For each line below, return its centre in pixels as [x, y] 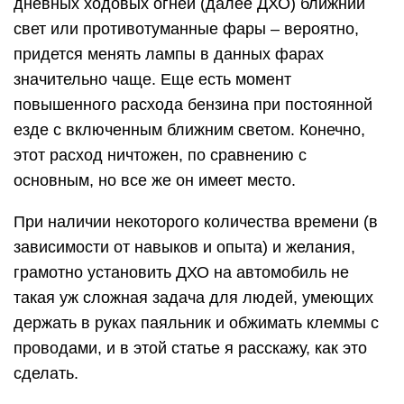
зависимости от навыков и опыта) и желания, [184, 248]
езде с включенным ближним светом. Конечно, [189, 130]
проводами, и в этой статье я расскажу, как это [190, 349]
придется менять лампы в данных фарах [169, 55]
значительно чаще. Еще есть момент [152, 80]
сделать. [46, 374]
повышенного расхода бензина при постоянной [193, 105]
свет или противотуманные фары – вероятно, [186, 29]
